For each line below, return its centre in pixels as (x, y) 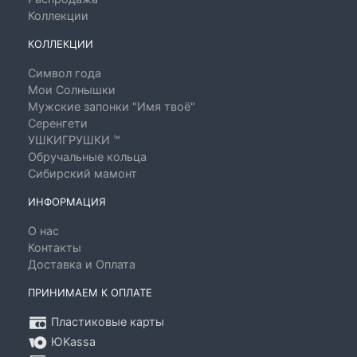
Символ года (65, 73)
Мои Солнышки (72, 90)
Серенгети (58, 123)
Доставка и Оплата (82, 264)
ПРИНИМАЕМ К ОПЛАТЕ (90, 292)
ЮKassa (72, 342)
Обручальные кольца (87, 157)
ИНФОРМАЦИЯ (67, 202)
